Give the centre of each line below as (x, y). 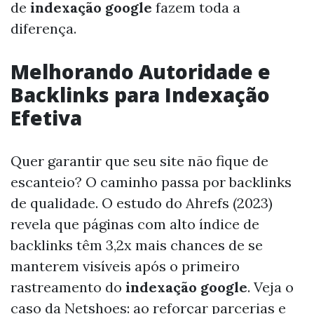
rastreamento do (68, 287)
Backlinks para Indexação (140, 95)
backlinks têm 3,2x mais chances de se (137, 245)
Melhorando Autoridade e (141, 71)
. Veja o (271, 287)
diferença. (43, 28)
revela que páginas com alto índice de (135, 224)
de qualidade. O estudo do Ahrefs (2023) (142, 203)
